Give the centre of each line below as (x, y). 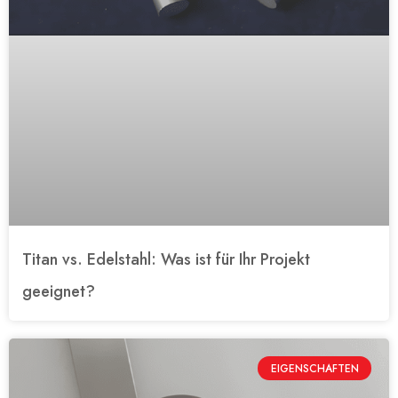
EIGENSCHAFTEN (314, 368)
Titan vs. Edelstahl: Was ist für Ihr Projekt (166, 260)
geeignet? (59, 292)
